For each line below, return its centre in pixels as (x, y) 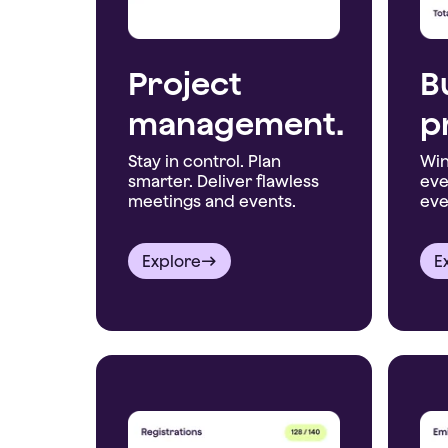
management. (236, 122)
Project (185, 82)
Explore (171, 260)
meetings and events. (212, 200)
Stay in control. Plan (204, 160)
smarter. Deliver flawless (223, 180)
